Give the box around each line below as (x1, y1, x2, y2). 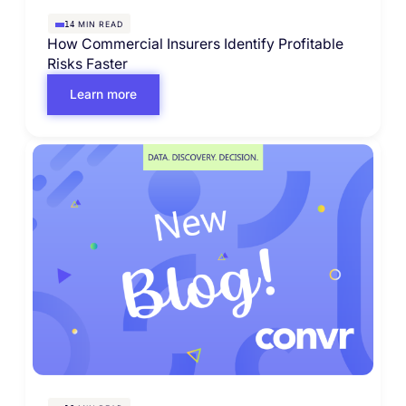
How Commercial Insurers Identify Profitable (46, 35, 343, 53)
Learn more (69, 87, 137, 102)
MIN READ (74, 19, 123, 30)
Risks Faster (46, 55, 128, 73)
